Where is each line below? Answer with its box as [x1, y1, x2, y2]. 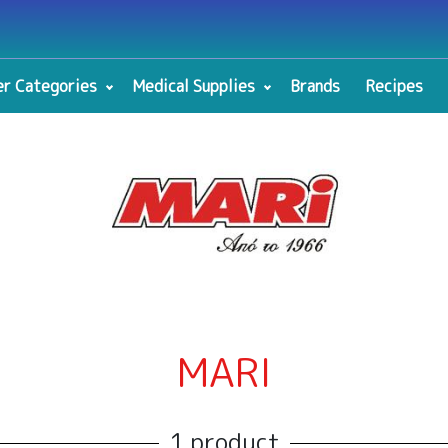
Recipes [364, 75, 423, 97]
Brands [289, 75, 340, 97]
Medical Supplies [131, 75, 255, 97]
